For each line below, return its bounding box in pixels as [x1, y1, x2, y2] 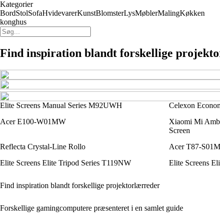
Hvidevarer [42, 9, 77, 17]
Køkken [180, 9, 205, 17]
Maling [158, 9, 180, 17]
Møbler [135, 9, 158, 17]
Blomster [96, 9, 124, 17]
